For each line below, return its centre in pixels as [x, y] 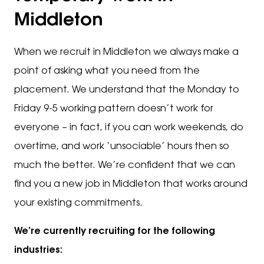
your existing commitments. [78, 203]
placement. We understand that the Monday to [127, 90]
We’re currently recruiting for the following [115, 232]
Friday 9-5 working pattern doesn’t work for [114, 109]
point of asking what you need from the [107, 71]
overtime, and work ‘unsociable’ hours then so [122, 147]
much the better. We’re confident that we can [125, 166]
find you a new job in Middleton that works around [131, 184]
